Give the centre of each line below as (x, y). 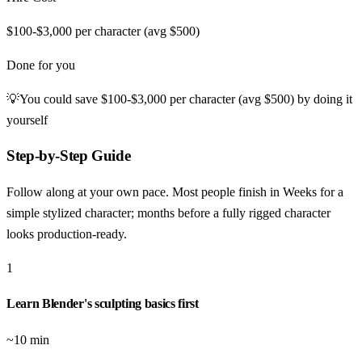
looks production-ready (65, 234)
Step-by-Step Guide (69, 156)
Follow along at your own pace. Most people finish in (145, 192)
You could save (60, 99)
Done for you (41, 65)
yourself (27, 120)
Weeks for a (313, 192)
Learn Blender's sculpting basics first (103, 304)
